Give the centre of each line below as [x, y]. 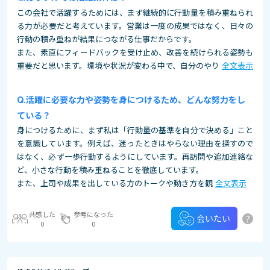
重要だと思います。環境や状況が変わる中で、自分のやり [118, 65]
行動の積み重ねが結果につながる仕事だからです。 [107, 39]
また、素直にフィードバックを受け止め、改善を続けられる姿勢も [135, 52]
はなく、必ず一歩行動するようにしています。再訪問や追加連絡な [135, 156]
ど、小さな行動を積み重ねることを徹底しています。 [110, 170]
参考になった [93, 214]
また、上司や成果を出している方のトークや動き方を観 [115, 183]
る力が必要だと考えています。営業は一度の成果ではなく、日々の [135, 26]
